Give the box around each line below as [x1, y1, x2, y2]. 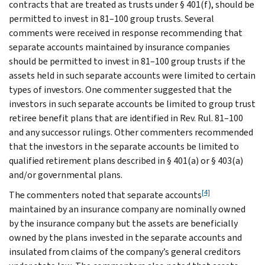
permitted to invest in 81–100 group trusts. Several [9, 12, 214, 25]
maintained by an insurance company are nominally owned [9, 202, 245, 215]
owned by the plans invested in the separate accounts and [9, 231, 242, 244]
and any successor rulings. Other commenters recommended [9, 125, 253, 138]
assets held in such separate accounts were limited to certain [9, 69, 256, 82]
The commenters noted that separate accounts [9, 188, 202, 201]
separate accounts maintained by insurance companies [9, 40, 230, 53]
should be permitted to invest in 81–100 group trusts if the [9, 54, 245, 67]
